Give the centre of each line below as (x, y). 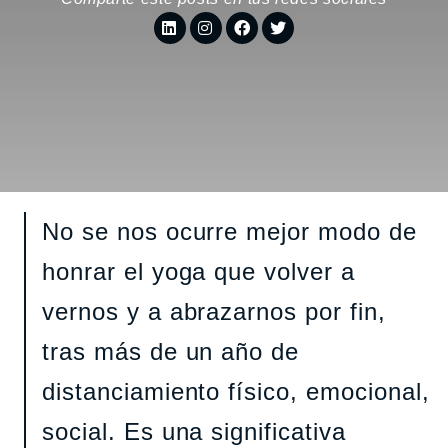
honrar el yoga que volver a (198, 271)
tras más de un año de (171, 351)
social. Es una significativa (194, 431)
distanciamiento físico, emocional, (236, 391)
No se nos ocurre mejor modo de (229, 231)
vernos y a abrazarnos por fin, (214, 311)
